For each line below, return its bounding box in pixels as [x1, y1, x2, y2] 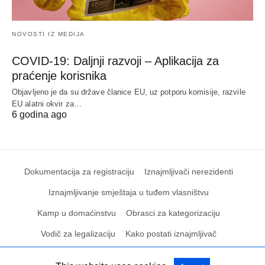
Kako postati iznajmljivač [125, 229, 216, 239]
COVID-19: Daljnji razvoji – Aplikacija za [12, 54, 219, 68]
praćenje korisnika [12, 69, 106, 83]
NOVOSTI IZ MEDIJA [12, 31, 85, 38]
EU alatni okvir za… [12, 99, 82, 109]
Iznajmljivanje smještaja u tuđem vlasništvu [49, 188, 209, 198]
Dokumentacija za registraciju [24, 167, 134, 177]
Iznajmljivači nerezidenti [144, 167, 233, 177]
